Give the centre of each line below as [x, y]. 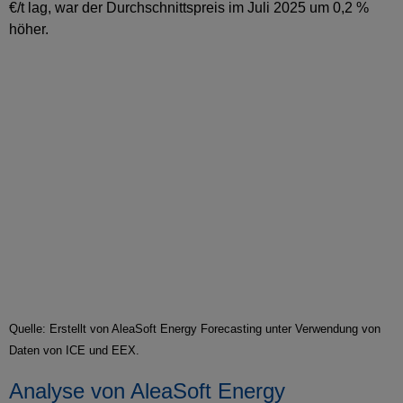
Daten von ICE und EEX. [74, 351]
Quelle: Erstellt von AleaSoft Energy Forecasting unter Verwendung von [195, 329]
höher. [29, 30]
